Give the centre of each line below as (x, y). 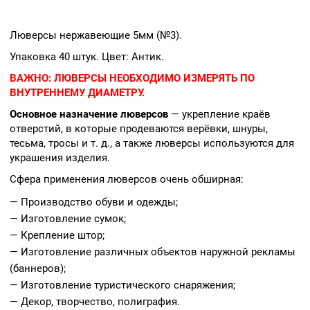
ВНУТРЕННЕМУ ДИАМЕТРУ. (77, 92)
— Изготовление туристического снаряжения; (122, 285)
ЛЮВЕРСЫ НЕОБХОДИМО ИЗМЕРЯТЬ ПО (154, 78)
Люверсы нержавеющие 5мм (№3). (96, 35)
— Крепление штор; (57, 235)
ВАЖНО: (30, 78)
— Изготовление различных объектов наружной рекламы (153, 252)
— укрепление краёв (219, 114)
